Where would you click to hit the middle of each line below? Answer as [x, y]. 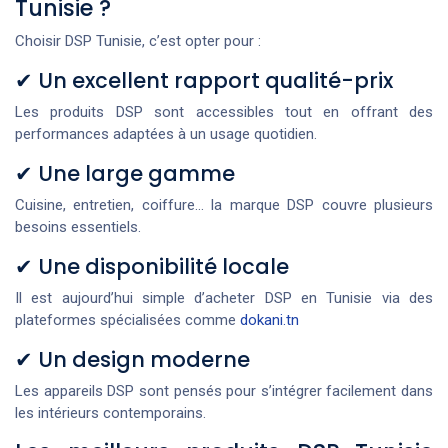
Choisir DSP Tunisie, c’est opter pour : [138, 41]
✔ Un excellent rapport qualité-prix [204, 81]
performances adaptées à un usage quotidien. [166, 134]
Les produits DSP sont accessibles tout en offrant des [224, 112]
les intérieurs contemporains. [110, 413]
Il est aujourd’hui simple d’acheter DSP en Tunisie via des [224, 298]
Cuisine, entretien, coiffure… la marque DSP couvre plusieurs [224, 205]
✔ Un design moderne [132, 360]
